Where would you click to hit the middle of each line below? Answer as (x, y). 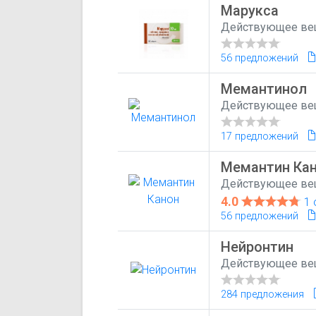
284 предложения (263, 294)
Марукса (250, 10)
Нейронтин (257, 247)
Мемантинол (264, 89)
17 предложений (260, 136)
